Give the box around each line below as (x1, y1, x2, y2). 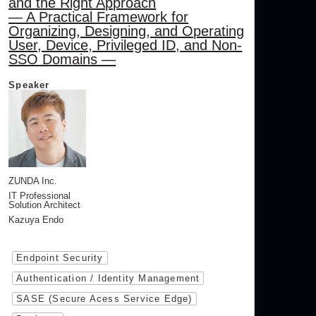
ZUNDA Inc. (8, 176, 58, 187)
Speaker (8, 80, 50, 91)
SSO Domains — (8, 51, 116, 68)
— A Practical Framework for (8, 9, 189, 25)
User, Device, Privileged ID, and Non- (8, 37, 243, 54)
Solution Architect (8, 200, 81, 211)
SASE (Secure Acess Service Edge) (16, 293, 193, 305)
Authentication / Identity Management (16, 273, 200, 284)
